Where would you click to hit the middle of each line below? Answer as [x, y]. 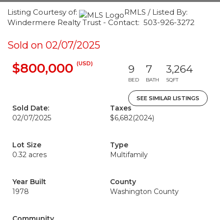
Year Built [29, 182]
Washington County [144, 192]
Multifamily [129, 155]
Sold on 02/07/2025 [54, 45]
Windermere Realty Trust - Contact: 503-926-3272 [101, 22]
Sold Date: [31, 108]
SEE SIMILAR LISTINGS [168, 98]
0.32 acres [29, 155]
